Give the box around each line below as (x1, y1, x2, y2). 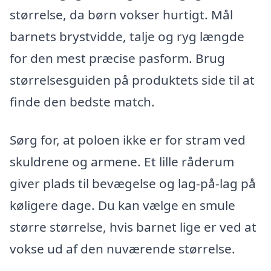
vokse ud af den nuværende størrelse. (10, 240, 235, 258)
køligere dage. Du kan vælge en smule (10, 197, 235, 214)
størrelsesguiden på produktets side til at (10, 71, 255, 88)
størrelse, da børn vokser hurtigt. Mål (10, 5, 233, 23)
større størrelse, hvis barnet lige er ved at (10, 218, 256, 236)
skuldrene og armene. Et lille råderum (10, 153, 234, 171)
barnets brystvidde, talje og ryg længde (10, 27, 244, 45)
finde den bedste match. (10, 93, 155, 110)
